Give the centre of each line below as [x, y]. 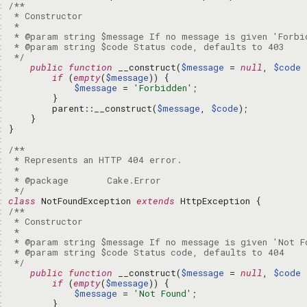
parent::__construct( [83, 108]
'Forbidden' [163, 88]
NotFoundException [86, 201]
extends [156, 201]
